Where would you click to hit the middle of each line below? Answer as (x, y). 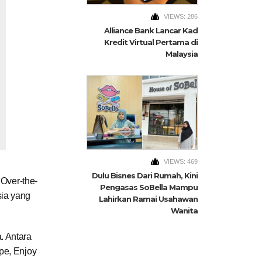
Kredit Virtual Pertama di (151, 42)
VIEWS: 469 (181, 161)
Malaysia (182, 54)
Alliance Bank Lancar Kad (151, 31)
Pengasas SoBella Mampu (149, 187)
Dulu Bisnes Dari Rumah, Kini (145, 175)
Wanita (184, 210)
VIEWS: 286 (181, 17)
